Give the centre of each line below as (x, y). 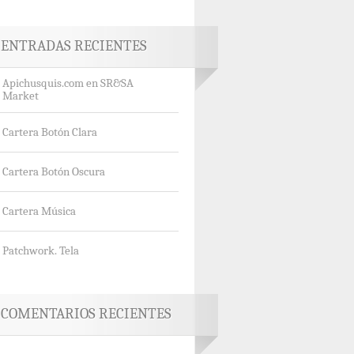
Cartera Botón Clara (50, 132)
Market (21, 95)
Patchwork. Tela (41, 251)
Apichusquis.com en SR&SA (68, 83)
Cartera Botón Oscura (54, 172)
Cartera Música (39, 211)
